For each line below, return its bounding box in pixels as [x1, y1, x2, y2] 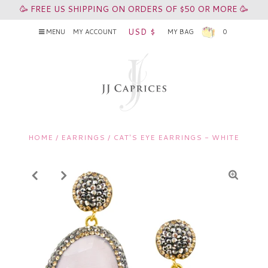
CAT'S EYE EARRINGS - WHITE [113, 132, 240, 143]
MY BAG [167, 27, 198, 36]
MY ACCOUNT [72, 27, 117, 36]
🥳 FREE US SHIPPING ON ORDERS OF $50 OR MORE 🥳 [20, 3, 248, 15]
